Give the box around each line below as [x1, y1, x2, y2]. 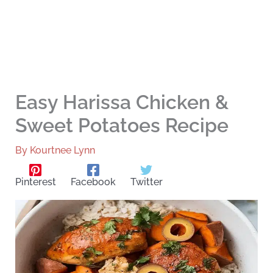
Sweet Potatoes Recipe [15, 114, 229, 137]
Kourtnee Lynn [29, 144, 95, 157]
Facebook [70, 176, 116, 188]
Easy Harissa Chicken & [15, 91, 229, 114]
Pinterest [15, 176, 56, 188]
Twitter [130, 176, 163, 188]
